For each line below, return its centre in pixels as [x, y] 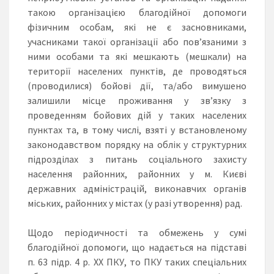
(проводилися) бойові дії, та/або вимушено [137, 85]
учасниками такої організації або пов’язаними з [137, 41]
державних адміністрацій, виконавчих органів [137, 188]
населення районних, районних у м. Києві [137, 173]
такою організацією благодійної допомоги [137, 12]
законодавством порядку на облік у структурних [137, 144]
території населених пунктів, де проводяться [137, 71]
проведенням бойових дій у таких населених [137, 115]
